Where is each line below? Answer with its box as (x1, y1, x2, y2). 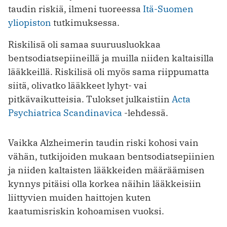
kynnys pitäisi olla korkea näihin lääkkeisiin (8, 178, 201, 190)
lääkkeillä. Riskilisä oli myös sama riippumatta (8, 66, 209, 78)
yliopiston (8, 17, 51, 29)
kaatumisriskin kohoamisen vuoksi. (8, 205, 164, 217)
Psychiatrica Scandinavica (8, 107, 122, 119)
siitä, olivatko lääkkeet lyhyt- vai (8, 80, 147, 92)
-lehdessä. (122, 107, 168, 119)
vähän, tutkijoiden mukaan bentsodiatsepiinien (8, 150, 215, 163)
